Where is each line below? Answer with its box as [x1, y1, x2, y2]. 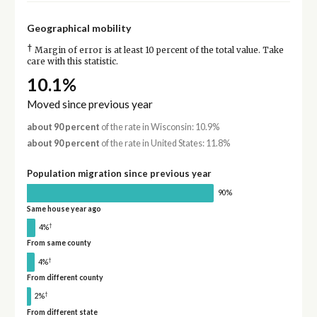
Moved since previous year [26, 97, 153, 110]
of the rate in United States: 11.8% [99, 137, 230, 149]
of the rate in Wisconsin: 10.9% [99, 121, 219, 132]
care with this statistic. [26, 57, 118, 67]
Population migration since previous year [26, 167, 212, 179]
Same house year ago [26, 204, 101, 213]
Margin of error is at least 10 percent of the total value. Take [32, 45, 284, 56]
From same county [26, 238, 91, 248]
